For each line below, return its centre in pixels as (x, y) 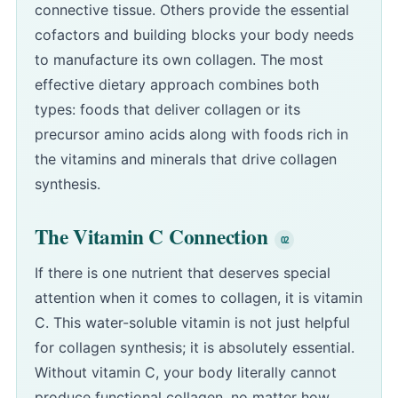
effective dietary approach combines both (177, 85)
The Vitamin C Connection (151, 237)
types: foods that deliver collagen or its (167, 110)
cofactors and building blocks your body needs (194, 35)
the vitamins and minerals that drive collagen (186, 159)
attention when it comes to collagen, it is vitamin (199, 298)
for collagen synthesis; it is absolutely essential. (195, 348)
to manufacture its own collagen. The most (179, 60)
